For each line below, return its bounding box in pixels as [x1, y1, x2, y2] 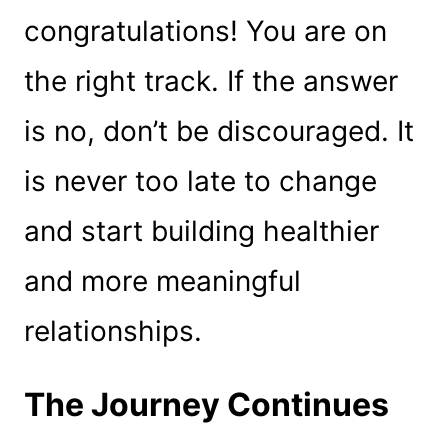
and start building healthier [23, 213, 379, 248]
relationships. [23, 313, 202, 348]
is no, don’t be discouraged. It [23, 113, 414, 148]
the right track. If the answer [23, 63, 398, 98]
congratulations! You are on [23, 13, 387, 48]
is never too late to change [23, 163, 377, 198]
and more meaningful [23, 263, 301, 298]
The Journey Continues [23, 384, 389, 424]
